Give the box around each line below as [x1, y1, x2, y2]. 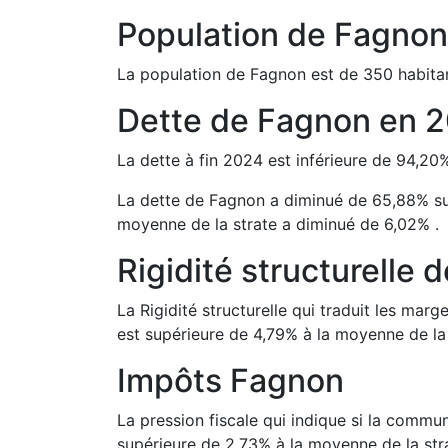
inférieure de [291, 150, 396, 170]
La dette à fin [117, 150, 223, 170]
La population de [117, 64, 250, 84]
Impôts [117, 361, 230, 400]
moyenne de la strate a [117, 214, 291, 234]
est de [306, 64, 358, 84]
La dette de [117, 190, 209, 210]
